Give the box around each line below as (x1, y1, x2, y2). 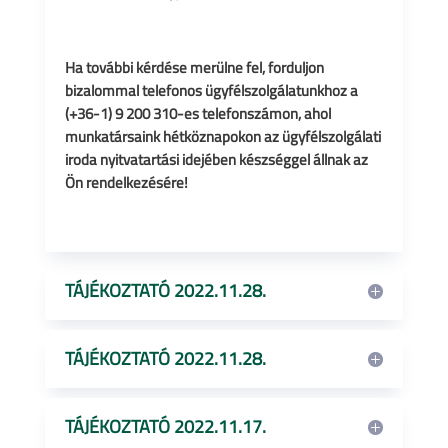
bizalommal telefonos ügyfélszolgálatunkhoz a (64, 79, 358, 102)
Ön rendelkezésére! (64, 171, 188, 194)
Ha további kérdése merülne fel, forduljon (64, 56, 324, 79)
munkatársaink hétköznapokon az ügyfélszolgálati (64, 125, 381, 148)
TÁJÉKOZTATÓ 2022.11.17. (64, 413, 266, 440)
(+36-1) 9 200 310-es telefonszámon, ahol (64, 102, 331, 125)
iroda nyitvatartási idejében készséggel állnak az (64, 148, 368, 171)
